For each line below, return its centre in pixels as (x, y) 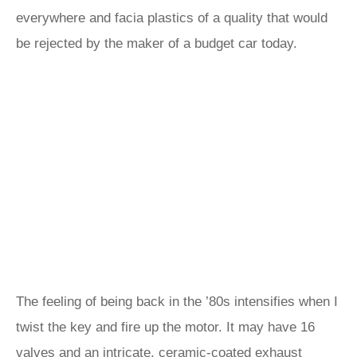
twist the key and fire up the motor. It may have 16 (165, 327)
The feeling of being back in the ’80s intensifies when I (177, 302)
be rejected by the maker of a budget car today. (161, 43)
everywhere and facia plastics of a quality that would (172, 18)
